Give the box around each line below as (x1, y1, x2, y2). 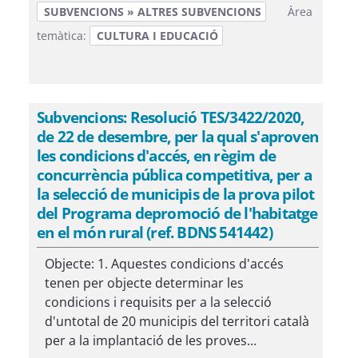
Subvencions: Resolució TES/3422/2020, (37, 106, 304, 128)
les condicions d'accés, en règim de (37, 145, 276, 166)
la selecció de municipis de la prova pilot (37, 183, 315, 205)
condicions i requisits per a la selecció (45, 293, 272, 311)
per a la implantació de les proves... (45, 332, 257, 349)
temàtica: (37, 28, 89, 43)
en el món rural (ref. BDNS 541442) (37, 221, 272, 243)
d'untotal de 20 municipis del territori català (45, 312, 309, 330)
